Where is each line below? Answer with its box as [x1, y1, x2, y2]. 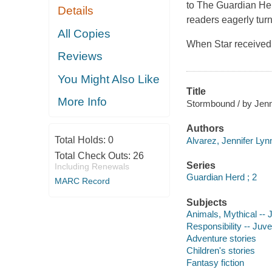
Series [186, 160, 216, 171]
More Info [58, 95, 107, 109]
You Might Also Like [58, 72, 160, 86]
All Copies [58, 27, 111, 40]
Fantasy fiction [186, 257, 244, 268]
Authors [186, 123, 224, 134]
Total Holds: [54, 134, 108, 145]
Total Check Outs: [54, 150, 133, 161]
